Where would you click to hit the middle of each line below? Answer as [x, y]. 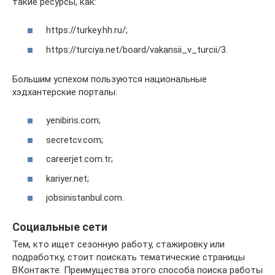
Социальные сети [60, 227]
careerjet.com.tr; [79, 159]
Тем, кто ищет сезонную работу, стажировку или [118, 245]
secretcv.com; [75, 140]
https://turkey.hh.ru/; [87, 30]
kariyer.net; [68, 178]
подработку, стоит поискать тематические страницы [129, 258]
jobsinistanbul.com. [85, 198]
